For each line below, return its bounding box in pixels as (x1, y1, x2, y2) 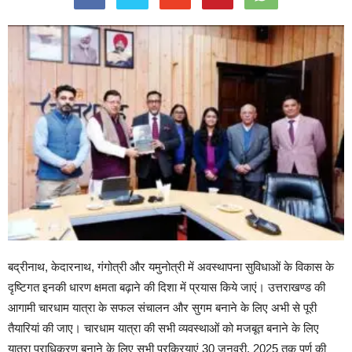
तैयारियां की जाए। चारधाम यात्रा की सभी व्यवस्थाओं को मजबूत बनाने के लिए (8, 321, 319, 335)
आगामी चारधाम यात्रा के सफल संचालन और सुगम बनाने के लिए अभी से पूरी (8, 300, 317, 314)
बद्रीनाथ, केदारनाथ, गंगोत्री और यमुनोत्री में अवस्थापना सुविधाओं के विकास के (8, 259, 334, 273)
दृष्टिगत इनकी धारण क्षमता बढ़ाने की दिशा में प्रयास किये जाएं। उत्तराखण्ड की (8, 280, 325, 294)
